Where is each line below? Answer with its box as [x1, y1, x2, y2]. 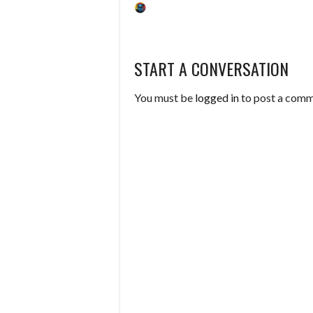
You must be [134, 90, 195, 104]
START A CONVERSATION [134, 55, 289, 81]
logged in [195, 90, 239, 104]
